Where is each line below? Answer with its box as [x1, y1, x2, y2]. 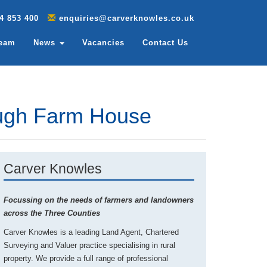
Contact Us [142, 38, 188, 47]
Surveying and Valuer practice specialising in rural [4, 241, 175, 250]
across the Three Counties [4, 209, 100, 218]
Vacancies [82, 38, 125, 47]
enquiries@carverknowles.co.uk [59, 14, 194, 23]
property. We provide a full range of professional [4, 254, 168, 263]
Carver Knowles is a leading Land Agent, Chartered [4, 228, 179, 237]
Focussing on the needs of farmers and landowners [4, 195, 194, 204]
